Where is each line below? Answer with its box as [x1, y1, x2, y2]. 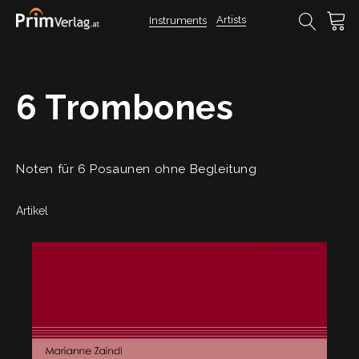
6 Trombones [16, 88, 234, 127]
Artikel [16, 204, 48, 217]
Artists [216, 14, 246, 26]
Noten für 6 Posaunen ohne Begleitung [16, 162, 257, 176]
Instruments [149, 14, 207, 26]
